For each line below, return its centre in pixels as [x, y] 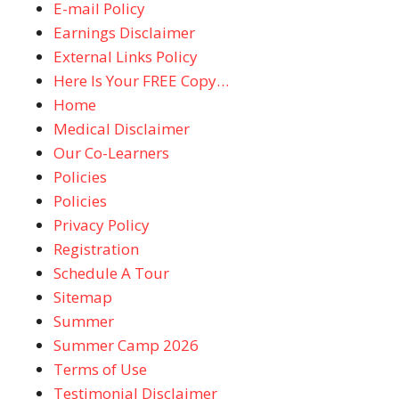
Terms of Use [100, 369]
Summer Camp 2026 [126, 345]
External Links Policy [126, 57]
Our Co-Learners [111, 153]
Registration [96, 249]
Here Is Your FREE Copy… [141, 81]
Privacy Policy [102, 225]
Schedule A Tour [111, 273]
